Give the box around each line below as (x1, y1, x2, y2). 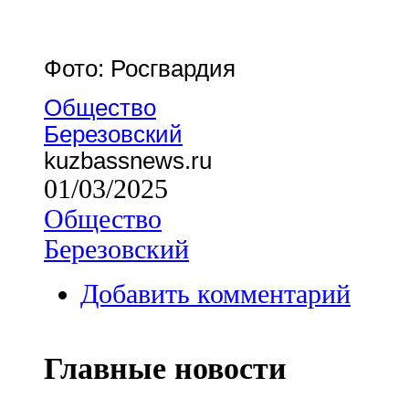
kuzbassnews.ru (44, 147, 212, 173)
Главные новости (44, 351, 287, 385)
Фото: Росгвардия (44, 55, 236, 81)
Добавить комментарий (80, 278, 351, 309)
